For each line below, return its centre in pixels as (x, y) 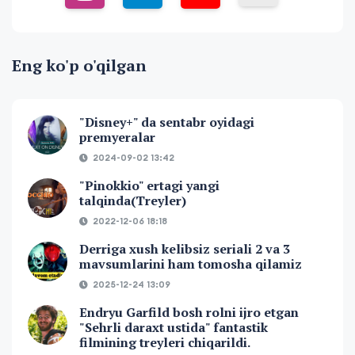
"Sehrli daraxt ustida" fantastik (174, 328)
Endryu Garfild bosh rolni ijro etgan (189, 313)
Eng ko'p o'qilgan (79, 66)
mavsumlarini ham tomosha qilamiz (191, 264)
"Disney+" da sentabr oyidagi (167, 122)
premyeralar (117, 137)
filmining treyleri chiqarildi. (165, 343)
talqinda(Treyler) (133, 201)
